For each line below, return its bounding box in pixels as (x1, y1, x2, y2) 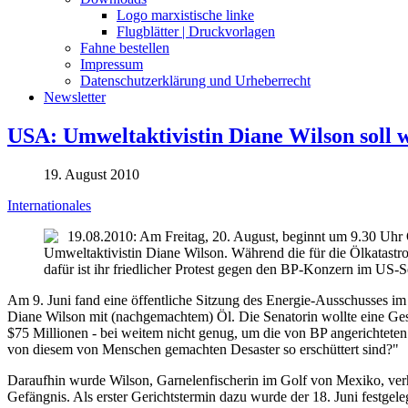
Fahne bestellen (80, 39, 169, 56)
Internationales (7, 197, 91, 213)
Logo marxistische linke (117, 6, 254, 23)
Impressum (80, 56, 143, 72)
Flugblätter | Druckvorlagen (117, 23, 275, 39)
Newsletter (44, 88, 106, 105)
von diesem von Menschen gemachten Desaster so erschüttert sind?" (7, 341, 399, 357)
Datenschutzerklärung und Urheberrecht (80, 72, 311, 88)
